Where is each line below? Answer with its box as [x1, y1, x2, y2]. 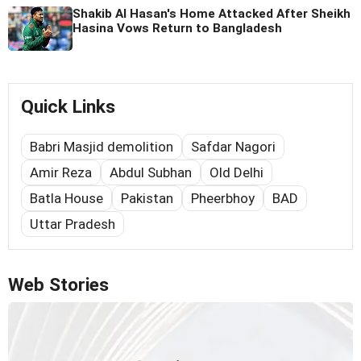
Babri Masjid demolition [30, 139, 173, 156]
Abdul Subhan [110, 164, 192, 181]
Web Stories [8, 274, 109, 297]
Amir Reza [30, 164, 92, 181]
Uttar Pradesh [30, 216, 115, 233]
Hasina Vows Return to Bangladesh [73, 21, 282, 36]
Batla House [30, 190, 103, 207]
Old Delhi [210, 164, 263, 181]
